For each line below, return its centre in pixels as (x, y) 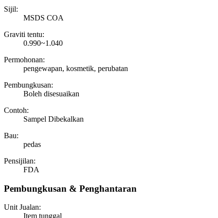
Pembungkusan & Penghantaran (70, 188)
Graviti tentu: (24, 34)
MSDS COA (44, 18)
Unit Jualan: (22, 207)
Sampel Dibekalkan (54, 119)
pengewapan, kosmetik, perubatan (76, 68)
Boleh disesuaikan (51, 93)
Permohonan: (24, 59)
